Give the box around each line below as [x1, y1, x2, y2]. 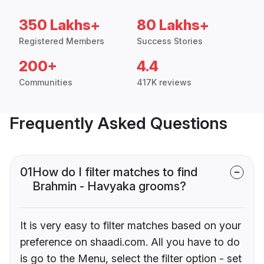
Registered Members [19, 36, 104, 47]
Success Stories [137, 36, 203, 47]
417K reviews [137, 77, 192, 88]
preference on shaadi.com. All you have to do [20, 236, 240, 249]
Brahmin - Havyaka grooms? [32, 179, 186, 194]
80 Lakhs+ [137, 16, 209, 34]
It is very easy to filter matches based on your [20, 219, 241, 232]
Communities [19, 77, 72, 88]
